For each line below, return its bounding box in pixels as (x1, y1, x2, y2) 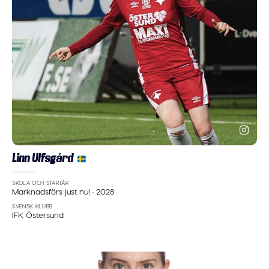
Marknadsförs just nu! (12, 186, 93, 197)
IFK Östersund (12, 210, 64, 220)
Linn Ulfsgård (12, 151, 73, 165)
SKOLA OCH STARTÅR (12, 179, 69, 186)
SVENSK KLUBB (12, 202, 53, 210)
